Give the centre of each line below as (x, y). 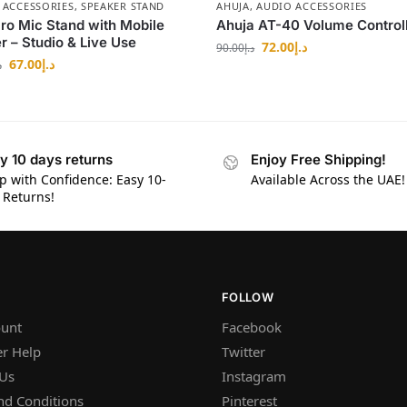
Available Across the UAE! (328, 180)
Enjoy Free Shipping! (318, 160)
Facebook (252, 328)
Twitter (243, 352)
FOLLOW (248, 297)
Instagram (254, 377)
